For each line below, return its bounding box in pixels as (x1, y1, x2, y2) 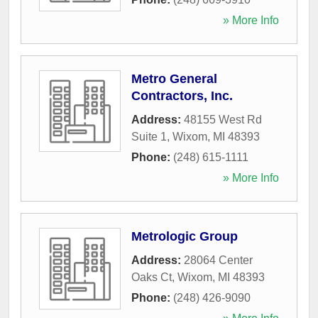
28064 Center (184, 253, 253, 266)
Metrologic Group (131, 229, 238, 243)
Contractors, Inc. (131, 88, 233, 103)
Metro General (131, 71, 217, 86)
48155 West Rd (184, 113, 262, 126)
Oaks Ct (131, 270, 172, 283)
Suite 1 (131, 130, 167, 143)
